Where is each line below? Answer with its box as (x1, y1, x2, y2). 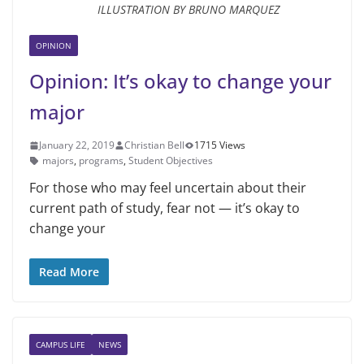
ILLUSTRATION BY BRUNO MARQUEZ (97, 2, 279, 18)
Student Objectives (128, 154, 213, 168)
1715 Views (194, 138, 245, 153)
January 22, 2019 (39, 138, 115, 153)
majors (42, 154, 74, 168)
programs (79, 154, 123, 168)
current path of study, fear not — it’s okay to (29, 199, 300, 218)
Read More (39, 264, 99, 280)
